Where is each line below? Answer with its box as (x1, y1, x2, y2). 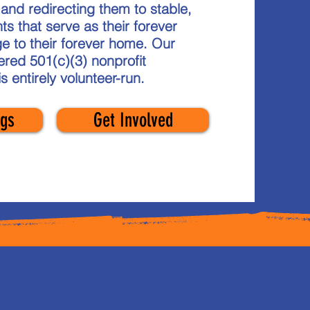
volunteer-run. (56, 69, 145, 86)
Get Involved (93, 109, 173, 131)
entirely (12, 69, 56, 86)
